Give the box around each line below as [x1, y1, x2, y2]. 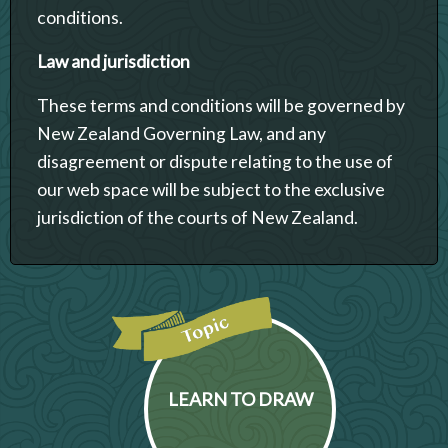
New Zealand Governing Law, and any [37, 122, 326, 144]
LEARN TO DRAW [167, 387, 313, 410]
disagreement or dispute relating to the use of [37, 150, 393, 172]
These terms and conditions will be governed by [37, 94, 405, 116]
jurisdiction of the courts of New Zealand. [37, 206, 358, 228]
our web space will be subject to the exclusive [37, 178, 385, 200]
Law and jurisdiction [37, 50, 190, 72]
